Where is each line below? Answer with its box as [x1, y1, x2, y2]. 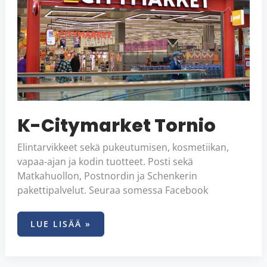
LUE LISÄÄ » [30, 218, 91, 230]
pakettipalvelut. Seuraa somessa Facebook [17, 184, 208, 197]
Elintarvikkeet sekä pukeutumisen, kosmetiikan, [17, 141, 229, 154]
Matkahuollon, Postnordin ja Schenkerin [17, 169, 197, 183]
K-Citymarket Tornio [17, 113, 216, 139]
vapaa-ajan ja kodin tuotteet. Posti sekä [17, 155, 193, 169]
